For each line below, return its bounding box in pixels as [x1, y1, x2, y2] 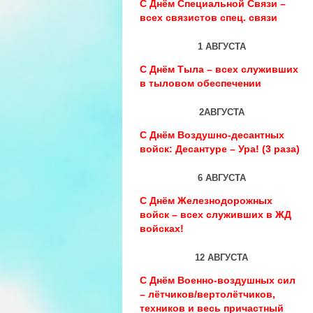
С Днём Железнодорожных [140, 195, 272, 206]
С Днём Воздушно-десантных [140, 129, 284, 140]
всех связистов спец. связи [140, 12, 277, 23]
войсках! [140, 223, 184, 234]
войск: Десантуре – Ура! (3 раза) [140, 143, 300, 154]
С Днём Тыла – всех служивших [140, 64, 298, 75]
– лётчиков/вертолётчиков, [140, 289, 278, 300]
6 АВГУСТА [197, 173, 246, 183]
